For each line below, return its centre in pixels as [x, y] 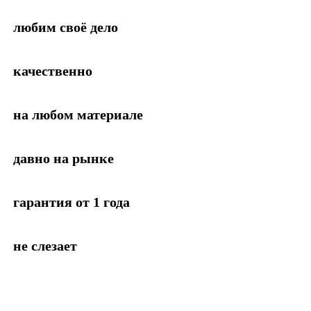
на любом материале [78, 114]
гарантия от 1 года [72, 202]
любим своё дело [66, 27]
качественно [53, 70]
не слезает [45, 245]
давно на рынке [64, 158]
